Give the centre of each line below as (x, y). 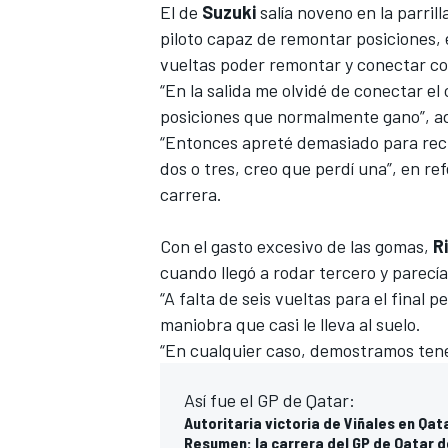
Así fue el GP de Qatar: (269, 399)
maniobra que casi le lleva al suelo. (290, 323)
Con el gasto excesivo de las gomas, (296, 245)
